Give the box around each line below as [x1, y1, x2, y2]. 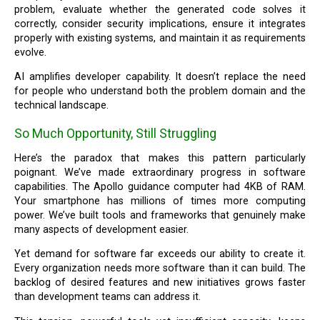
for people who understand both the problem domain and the [14, 84, 306, 97]
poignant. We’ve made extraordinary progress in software [14, 166, 306, 179]
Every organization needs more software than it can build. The [14, 262, 306, 275]
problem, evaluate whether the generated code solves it [14, 3, 306, 16]
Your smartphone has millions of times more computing [14, 194, 306, 207]
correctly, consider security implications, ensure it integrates [14, 17, 306, 30]
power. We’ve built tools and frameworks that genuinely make [14, 209, 306, 221]
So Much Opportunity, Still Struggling [14, 126, 217, 141]
